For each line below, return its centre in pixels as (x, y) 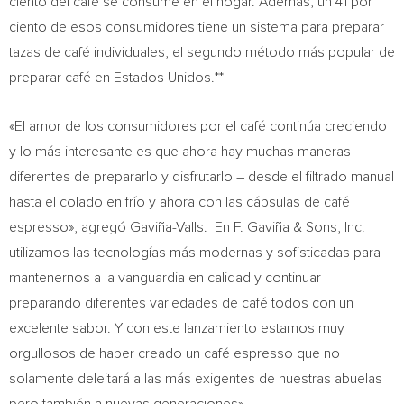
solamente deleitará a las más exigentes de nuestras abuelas (196, 379)
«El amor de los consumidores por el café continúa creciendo (198, 126)
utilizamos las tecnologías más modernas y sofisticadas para (195, 252)
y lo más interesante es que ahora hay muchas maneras (180, 151)
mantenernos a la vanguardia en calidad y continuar (165, 278)
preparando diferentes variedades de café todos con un (181, 303)
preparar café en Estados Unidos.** (116, 78)
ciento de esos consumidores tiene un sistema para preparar (197, 27)
